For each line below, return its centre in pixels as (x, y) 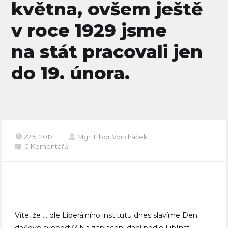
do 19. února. (71, 73)
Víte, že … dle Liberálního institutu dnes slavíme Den (106, 216)
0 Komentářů (47, 146)
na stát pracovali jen (107, 51)
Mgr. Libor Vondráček (113, 137)
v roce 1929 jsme (89, 30)
